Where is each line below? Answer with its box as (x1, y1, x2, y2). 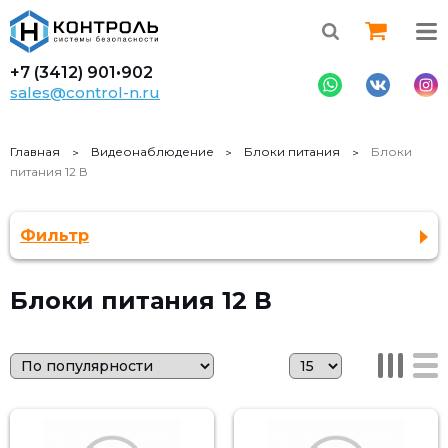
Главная (10, 144, 60, 159)
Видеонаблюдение (90, 144, 214, 159)
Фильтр (20, 226, 89, 245)
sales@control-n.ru (10, 83, 160, 102)
